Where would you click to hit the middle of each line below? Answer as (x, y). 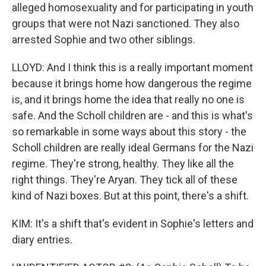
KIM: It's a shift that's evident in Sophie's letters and (133, 224)
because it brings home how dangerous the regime (132, 83)
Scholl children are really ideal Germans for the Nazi (133, 148)
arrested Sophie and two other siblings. (104, 39)
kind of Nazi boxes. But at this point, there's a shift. (130, 196)
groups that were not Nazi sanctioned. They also (126, 23)
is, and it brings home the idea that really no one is (128, 99)
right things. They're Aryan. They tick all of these (125, 180)
